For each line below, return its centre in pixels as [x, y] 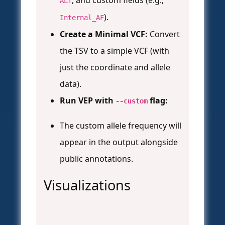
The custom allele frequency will [121, 126]
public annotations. [96, 159]
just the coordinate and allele [115, 68]
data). [71, 84]
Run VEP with [88, 101]
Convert [164, 34]
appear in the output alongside [119, 142]
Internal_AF [82, 18]
